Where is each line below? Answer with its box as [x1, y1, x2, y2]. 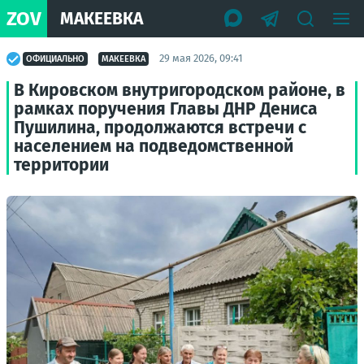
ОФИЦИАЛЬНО [26, 53, 84, 64]
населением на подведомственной [14, 136, 293, 157]
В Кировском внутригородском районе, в [14, 80, 345, 101]
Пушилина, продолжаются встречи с [14, 117, 306, 138]
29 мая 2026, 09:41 [159, 52, 243, 64]
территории [14, 154, 109, 175]
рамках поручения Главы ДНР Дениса [14, 98, 318, 119]
